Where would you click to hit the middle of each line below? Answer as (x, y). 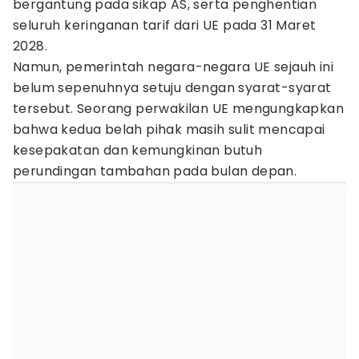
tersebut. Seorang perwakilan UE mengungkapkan (178, 109)
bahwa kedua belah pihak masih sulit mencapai (169, 129)
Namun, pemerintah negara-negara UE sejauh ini (173, 67)
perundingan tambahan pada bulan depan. (155, 171)
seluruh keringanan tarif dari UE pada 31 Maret (165, 25)
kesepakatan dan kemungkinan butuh (138, 150)
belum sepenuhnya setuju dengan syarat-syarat (172, 88)
